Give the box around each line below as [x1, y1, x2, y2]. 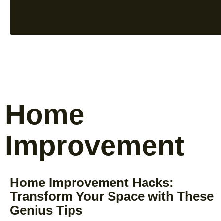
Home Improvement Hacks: [10, 175, 174, 190]
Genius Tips [10, 202, 82, 218]
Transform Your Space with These [10, 188, 214, 204]
